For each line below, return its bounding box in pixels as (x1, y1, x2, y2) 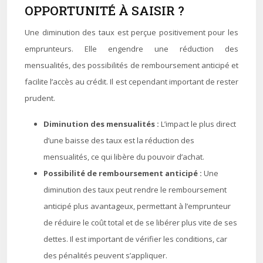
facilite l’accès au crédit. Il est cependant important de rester (25, 76, 238, 87)
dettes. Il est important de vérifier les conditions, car (43, 234, 227, 244)
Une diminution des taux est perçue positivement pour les (25, 27, 238, 38)
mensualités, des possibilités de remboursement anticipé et (25, 60, 238, 70)
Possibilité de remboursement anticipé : (43, 168, 204, 178)
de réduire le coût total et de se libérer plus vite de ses (43, 217, 237, 228)
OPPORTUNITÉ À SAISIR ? (25, 2, 184, 19)
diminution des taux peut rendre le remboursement (43, 184, 227, 195)
